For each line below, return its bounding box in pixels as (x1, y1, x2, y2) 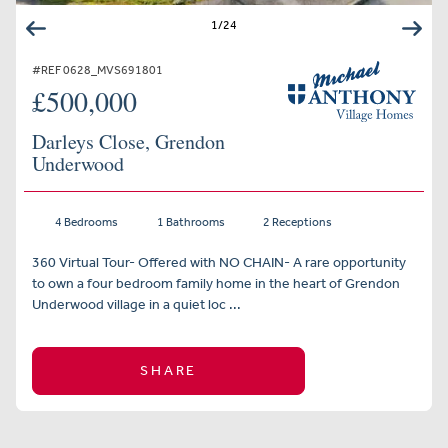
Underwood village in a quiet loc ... (32, 296, 241, 313)
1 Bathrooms (152, 215, 225, 229)
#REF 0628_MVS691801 (32, 63, 163, 77)
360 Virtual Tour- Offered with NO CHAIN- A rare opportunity (32, 254, 406, 271)
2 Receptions (259, 215, 333, 229)
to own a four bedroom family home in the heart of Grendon (32, 275, 400, 292)
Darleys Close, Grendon (32, 128, 225, 155)
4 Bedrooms (50, 215, 118, 229)
